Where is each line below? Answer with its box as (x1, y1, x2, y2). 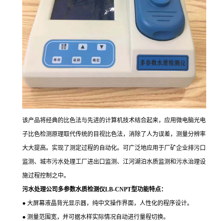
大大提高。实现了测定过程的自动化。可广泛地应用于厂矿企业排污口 (22, 145, 206, 152)
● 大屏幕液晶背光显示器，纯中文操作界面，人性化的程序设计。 (22, 200, 193, 207)
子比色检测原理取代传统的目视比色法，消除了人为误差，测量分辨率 (22, 131, 206, 138)
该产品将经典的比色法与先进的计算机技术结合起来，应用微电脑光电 (22, 117, 206, 124)
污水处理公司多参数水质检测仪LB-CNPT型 (22, 186, 137, 193)
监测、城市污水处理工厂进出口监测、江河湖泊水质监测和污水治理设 (22, 158, 206, 166)
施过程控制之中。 (22, 172, 70, 180)
